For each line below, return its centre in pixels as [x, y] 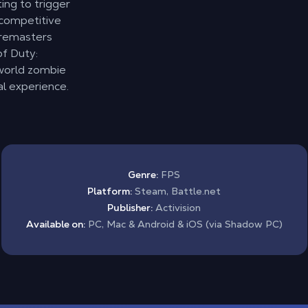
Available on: [55, 224]
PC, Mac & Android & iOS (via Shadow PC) [184, 224]
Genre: [143, 175]
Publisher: [130, 208]
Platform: [110, 191]
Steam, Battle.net [176, 191]
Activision [177, 208]
